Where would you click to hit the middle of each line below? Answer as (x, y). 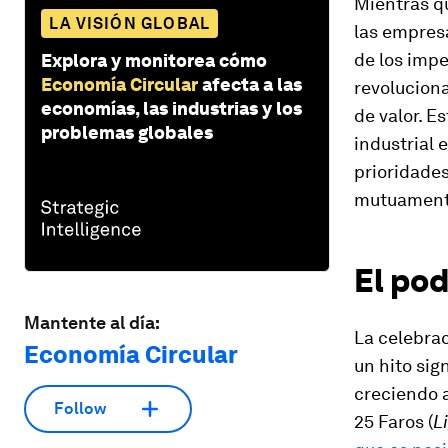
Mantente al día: (92, 322)
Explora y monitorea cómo (154, 60)
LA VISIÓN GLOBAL (130, 23)
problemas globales (127, 132)
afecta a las (252, 84)
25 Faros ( (393, 421)
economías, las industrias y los (171, 108)
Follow (80, 409)
